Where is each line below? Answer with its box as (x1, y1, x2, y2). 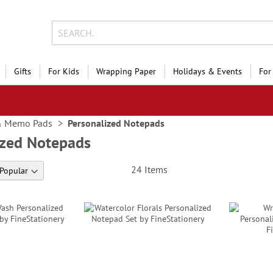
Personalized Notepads (68, 117, 165, 129)
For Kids (48, 66, 79, 77)
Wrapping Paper (96, 66, 156, 77)
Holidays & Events (173, 66, 242, 77)
